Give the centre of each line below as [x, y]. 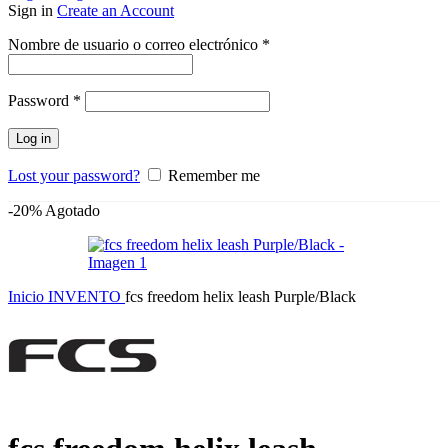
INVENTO [86, 297]
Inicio [28, 297]
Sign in [32, 11]
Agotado [72, 211]
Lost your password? [74, 176]
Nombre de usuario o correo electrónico [135, 45]
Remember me [214, 176]
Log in [33, 139]
